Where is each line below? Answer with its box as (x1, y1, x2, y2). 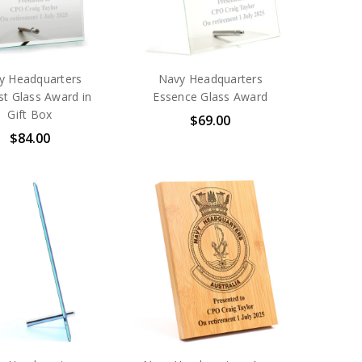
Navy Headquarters (158, 70, 263, 86)
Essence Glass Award (153, 88, 268, 104)
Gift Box (7, 106, 53, 122)
